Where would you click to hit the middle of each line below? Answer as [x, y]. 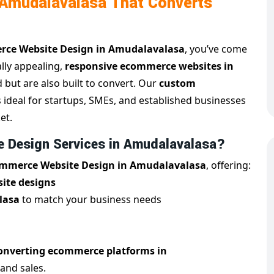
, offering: [228, 165]
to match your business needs [92, 200]
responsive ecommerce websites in [149, 66]
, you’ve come [216, 49]
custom [177, 83]
